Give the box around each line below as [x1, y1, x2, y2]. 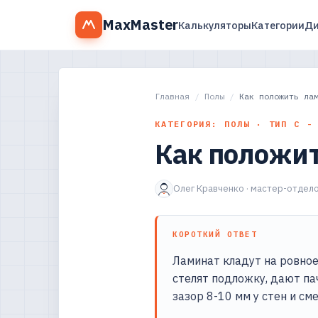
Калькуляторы [178, 18, 252, 32]
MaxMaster [102, 15, 179, 34]
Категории [251, 18, 305, 32]
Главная [155, 91, 190, 102]
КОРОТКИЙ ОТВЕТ [172, 229, 258, 239]
